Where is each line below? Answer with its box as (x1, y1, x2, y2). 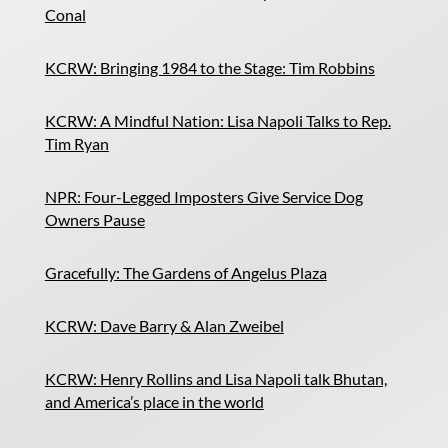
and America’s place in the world (44, 392, 264, 411)
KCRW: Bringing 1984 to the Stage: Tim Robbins (44, 58, 375, 77)
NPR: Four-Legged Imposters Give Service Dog (44, 187, 363, 206)
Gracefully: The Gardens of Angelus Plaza (44, 263, 327, 282)
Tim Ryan (44, 134, 109, 153)
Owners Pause (44, 210, 145, 229)
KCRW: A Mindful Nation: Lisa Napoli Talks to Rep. (44, 111, 391, 130)
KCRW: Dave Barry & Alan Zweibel (44, 316, 284, 335)
